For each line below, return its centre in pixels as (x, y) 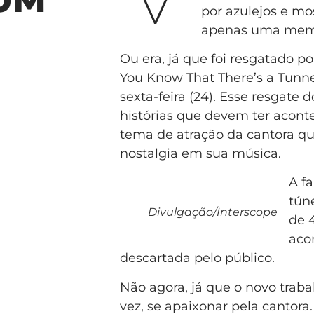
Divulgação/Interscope (212, 212)
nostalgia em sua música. (202, 153)
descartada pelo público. (199, 258)
